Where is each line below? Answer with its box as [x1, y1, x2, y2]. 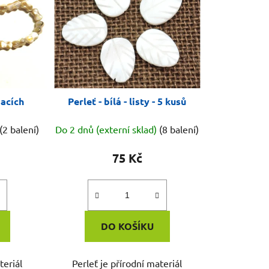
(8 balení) [159, 123, 199, 136]
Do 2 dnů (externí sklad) [55, 123, 160, 136]
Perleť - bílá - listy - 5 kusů [68, 95, 187, 108]
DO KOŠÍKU [100, 220, 154, 233]
